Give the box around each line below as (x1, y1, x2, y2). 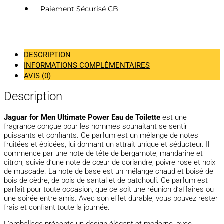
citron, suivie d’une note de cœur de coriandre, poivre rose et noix (4, 157, 215, 167)
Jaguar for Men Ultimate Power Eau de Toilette (4, 112, 160, 122)
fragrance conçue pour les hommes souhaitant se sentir (4, 121, 187, 131)
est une (160, 112, 187, 122)
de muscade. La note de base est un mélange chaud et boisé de (4, 166, 213, 176)
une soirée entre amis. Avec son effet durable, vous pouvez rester (4, 193, 218, 203)
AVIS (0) (24, 71, 51, 81)
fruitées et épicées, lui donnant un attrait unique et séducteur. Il (4, 139, 209, 149)
